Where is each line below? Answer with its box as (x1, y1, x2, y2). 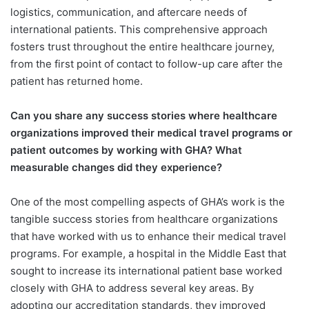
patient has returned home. (10, 74, 143, 88)
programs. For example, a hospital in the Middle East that (10, 246, 286, 260)
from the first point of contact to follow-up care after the (10, 57, 283, 70)
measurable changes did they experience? (10, 160, 222, 174)
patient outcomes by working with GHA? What (10, 143, 242, 157)
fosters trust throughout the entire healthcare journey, (10, 39, 275, 53)
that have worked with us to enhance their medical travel (10, 229, 286, 243)
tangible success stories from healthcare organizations (10, 212, 278, 226)
